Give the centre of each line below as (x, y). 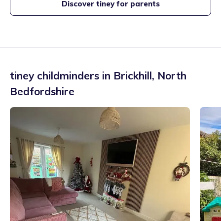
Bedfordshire (42, 91)
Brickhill (133, 75)
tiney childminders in (62, 75)
